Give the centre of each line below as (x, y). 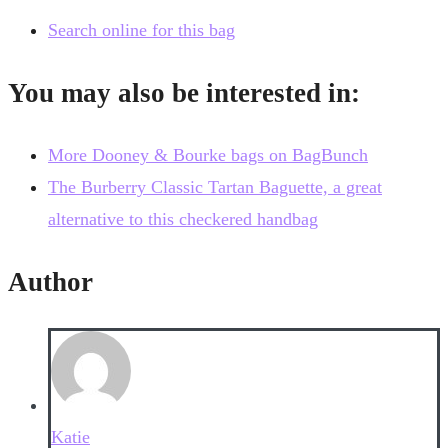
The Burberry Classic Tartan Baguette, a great (215, 187)
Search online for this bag (141, 30)
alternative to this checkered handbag (183, 219)
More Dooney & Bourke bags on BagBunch (208, 155)
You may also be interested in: (184, 92)
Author (50, 281)
